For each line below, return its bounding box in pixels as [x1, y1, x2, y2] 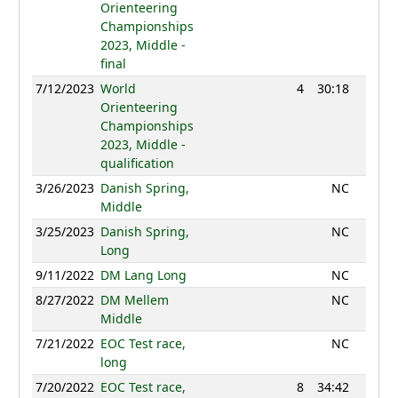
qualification [99, 155, 174, 172]
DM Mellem [99, 291, 169, 309]
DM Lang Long [99, 267, 187, 284]
